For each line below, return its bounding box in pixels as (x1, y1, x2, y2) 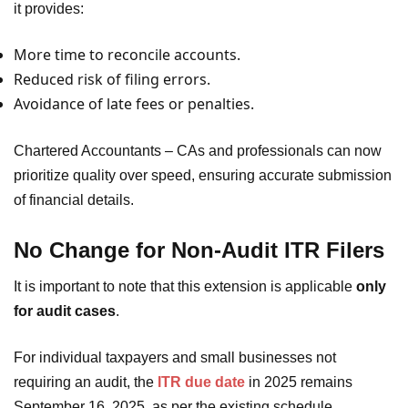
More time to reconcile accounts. (14, 44, 240, 65)
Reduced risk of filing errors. (14, 68, 210, 89)
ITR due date (158, 374, 245, 391)
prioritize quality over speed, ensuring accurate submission (14, 167, 392, 183)
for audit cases (14, 303, 116, 320)
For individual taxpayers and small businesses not (14, 350, 336, 366)
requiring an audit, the (14, 374, 158, 391)
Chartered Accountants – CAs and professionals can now (14, 142, 382, 158)
